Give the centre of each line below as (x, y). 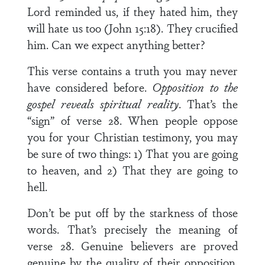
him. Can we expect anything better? (116, 44)
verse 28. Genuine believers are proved (132, 245)
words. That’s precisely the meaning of (132, 229)
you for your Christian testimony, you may (132, 137)
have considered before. (90, 87)
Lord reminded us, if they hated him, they (132, 11)
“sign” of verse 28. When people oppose (132, 120)
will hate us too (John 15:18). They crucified (132, 28)
